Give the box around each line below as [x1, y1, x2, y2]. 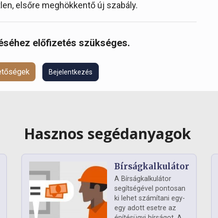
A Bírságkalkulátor [114, 175, 171, 183]
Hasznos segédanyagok [23, 124, 195, 144]
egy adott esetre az [114, 204, 176, 213]
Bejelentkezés [48, 68, 92, 76]
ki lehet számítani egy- [114, 194, 185, 203]
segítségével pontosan [114, 184, 185, 193]
